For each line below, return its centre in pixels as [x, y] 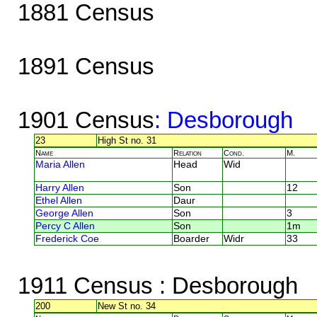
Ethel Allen [59, 200]
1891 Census [86, 66]
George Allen [64, 213]
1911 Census [85, 285]
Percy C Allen [65, 226]
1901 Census [86, 120]
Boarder [191, 238]
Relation [188, 152]
